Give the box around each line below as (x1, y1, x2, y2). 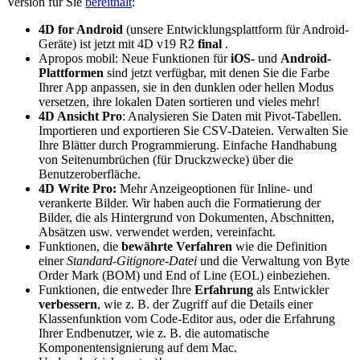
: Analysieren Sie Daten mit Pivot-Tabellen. (122, 108, 342, 123)
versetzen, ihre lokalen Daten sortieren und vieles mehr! (39, 94, 320, 108)
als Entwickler (253, 282, 329, 297)
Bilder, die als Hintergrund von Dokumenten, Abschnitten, (39, 210, 334, 224)
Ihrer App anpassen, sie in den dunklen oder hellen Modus (39, 80, 333, 94)
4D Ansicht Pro (39, 108, 122, 123)
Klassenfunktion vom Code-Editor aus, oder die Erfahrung (39, 311, 335, 325)
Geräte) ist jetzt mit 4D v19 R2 (39, 36, 198, 51)
